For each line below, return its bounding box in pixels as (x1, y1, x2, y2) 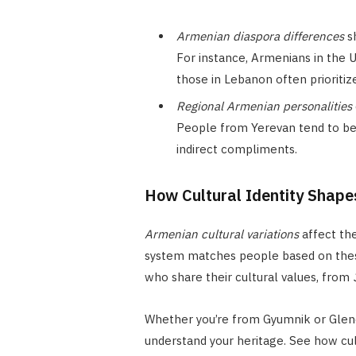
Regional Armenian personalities (176, 99, 352, 114)
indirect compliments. (176, 141, 297, 157)
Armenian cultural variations (144, 226, 299, 242)
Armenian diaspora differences (176, 28, 344, 44)
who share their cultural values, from (144, 269, 353, 285)
